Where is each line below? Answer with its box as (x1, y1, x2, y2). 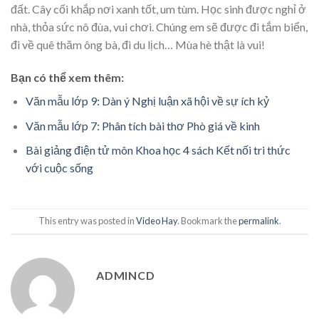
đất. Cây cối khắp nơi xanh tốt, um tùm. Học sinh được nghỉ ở (11, 2, 306, 16)
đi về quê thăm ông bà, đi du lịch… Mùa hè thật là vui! (11, 38, 265, 52)
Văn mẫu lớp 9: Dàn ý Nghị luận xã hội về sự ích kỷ (25, 94, 269, 108)
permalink (238, 215, 279, 227)
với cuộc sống (25, 161, 93, 175)
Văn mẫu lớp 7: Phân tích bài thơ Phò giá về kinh (25, 118, 260, 132)
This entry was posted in (38, 215, 136, 227)
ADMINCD (96, 268, 155, 283)
